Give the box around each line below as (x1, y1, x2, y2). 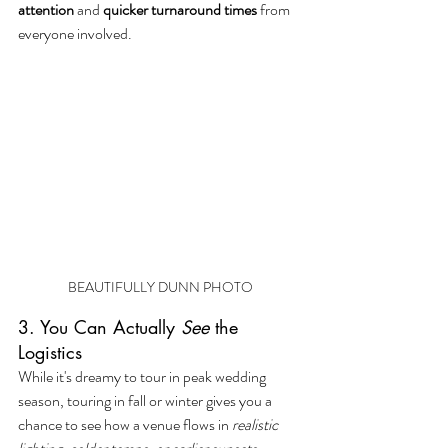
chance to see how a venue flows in (18, 412, 232, 436)
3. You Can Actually (18, 314, 181, 339)
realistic (232, 412, 281, 436)
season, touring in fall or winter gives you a (18, 388, 275, 412)
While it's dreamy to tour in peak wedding (18, 364, 269, 388)
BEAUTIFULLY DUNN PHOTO (67, 276, 253, 297)
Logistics (18, 339, 82, 364)
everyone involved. (18, 21, 132, 45)
